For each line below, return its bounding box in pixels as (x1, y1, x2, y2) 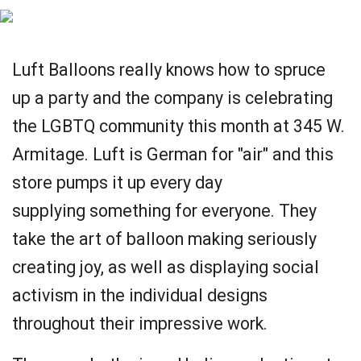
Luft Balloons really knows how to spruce (12, 60, 326, 80)
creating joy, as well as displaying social (12, 257, 319, 277)
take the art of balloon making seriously (12, 229, 317, 249)
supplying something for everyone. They (12, 201, 317, 221)
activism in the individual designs (12, 285, 268, 305)
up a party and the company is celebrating (12, 88, 333, 108)
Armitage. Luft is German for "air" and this (12, 144, 334, 164)
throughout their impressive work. (12, 313, 272, 334)
